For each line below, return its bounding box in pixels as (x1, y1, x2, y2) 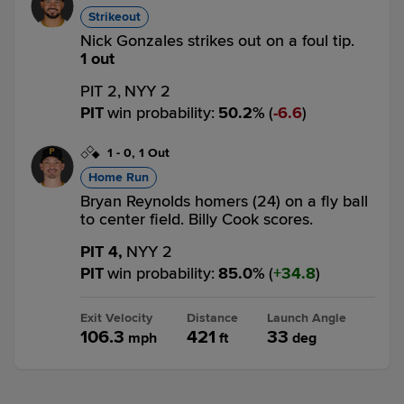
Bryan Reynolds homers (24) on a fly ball (80, 191, 368, 211)
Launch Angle (267, 310, 346, 326)
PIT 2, (80, 81, 121, 101)
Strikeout (88, 9, 141, 24)
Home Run (88, 170, 149, 185)
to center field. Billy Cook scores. (80, 209, 313, 229)
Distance (186, 310, 238, 326)
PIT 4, (80, 242, 123, 262)
